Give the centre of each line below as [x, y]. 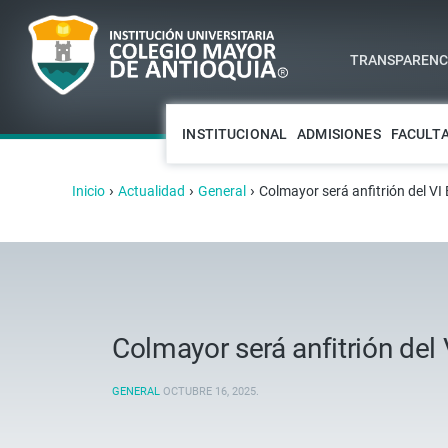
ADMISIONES [339, 133]
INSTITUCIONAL [235, 133]
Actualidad [151, 191]
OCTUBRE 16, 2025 [209, 391]
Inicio [88, 191]
